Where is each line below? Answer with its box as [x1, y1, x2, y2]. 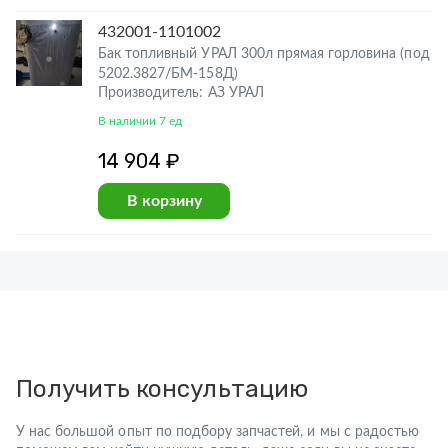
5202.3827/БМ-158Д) [98, 67, 238, 81]
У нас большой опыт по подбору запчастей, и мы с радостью [16, 425, 419, 439]
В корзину [126, 193, 202, 209]
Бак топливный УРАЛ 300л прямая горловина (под [98, 47, 430, 61]
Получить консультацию [16, 375, 308, 403]
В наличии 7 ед [98, 115, 183, 127]
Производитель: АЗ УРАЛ [98, 86, 264, 100]
